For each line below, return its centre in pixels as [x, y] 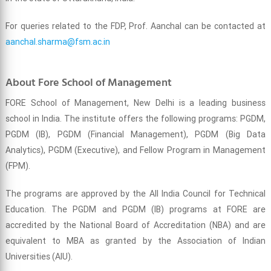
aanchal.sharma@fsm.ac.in [57, 42]
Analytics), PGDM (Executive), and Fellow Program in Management [135, 150]
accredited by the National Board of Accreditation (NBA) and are [135, 225]
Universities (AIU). [39, 257]
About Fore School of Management [88, 83]
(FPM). [18, 166]
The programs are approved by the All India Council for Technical [135, 194]
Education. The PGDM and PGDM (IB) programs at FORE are [135, 210]
